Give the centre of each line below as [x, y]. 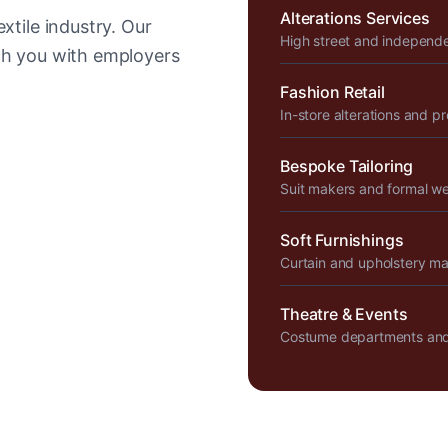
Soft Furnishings [342, 240]
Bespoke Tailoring [347, 166]
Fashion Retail [332, 92]
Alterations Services [355, 18]
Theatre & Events [344, 314]
